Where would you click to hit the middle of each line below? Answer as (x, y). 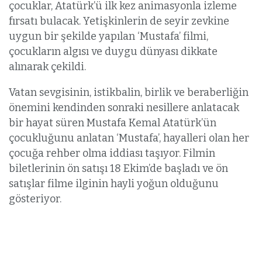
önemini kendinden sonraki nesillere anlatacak (124, 107)
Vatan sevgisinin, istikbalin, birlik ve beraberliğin (129, 92)
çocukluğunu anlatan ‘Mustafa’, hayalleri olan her (129, 138)
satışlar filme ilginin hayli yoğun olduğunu (114, 183)
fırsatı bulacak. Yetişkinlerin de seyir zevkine (119, 21)
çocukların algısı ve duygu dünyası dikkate (113, 51)
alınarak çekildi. (47, 66)
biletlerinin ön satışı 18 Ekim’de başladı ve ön (118, 168)
